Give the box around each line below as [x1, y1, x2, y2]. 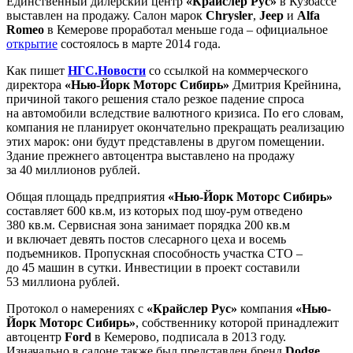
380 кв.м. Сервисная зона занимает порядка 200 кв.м [6, 217, 290, 232]
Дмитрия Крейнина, [229, 77, 341, 91]
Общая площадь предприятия [6, 189, 168, 203]
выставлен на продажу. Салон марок [6, 8, 206, 22]
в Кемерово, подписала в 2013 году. [91, 329, 286, 344]
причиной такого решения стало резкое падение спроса [6, 91, 304, 106]
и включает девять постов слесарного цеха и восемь [6, 232, 286, 246]
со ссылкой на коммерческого [146, 63, 308, 77]
